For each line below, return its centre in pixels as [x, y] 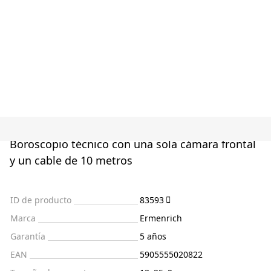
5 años [153, 237]
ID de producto [41, 200]
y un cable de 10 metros [71, 161]
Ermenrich [161, 218]
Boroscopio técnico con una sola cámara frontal [133, 144]
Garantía [28, 237]
